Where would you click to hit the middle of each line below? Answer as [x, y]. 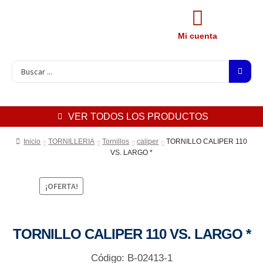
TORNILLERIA [72, 141]
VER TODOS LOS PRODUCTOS [138, 117]
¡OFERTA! [61, 186]
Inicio [32, 141]
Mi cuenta [197, 36]
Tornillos [116, 141]
